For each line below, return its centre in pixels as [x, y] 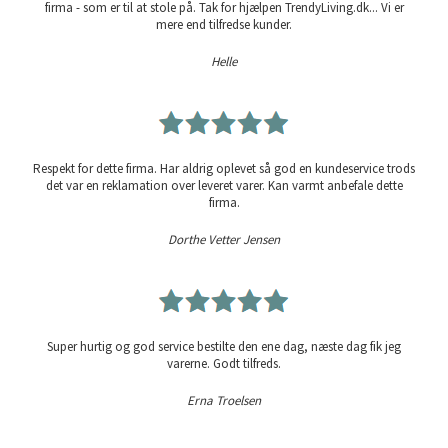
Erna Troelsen [224, 401]
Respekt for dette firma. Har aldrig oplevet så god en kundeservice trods [224, 169]
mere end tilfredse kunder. [224, 25]
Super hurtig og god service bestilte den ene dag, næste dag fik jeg [224, 347]
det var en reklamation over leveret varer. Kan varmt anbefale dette [224, 186]
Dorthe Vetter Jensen [224, 240]
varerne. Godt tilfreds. [224, 364]
